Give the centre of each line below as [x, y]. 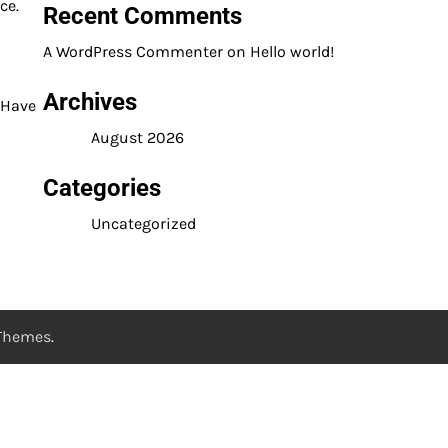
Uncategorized [143, 223]
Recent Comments [142, 16]
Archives [90, 102]
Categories [102, 188]
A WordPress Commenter [133, 51]
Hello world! [292, 51]
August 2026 [137, 137]
